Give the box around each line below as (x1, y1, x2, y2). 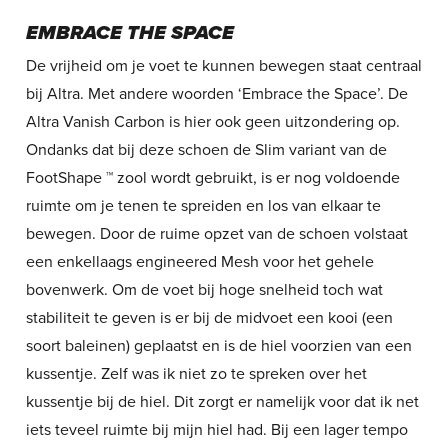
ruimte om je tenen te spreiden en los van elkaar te (25, 195, 381, 216)
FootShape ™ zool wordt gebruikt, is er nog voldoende (25, 167, 400, 188)
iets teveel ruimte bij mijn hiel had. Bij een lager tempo (25, 419, 408, 440)
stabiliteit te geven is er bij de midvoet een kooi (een (25, 307, 393, 328)
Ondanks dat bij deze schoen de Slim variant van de (25, 139, 387, 160)
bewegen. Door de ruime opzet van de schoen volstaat (25, 223, 408, 244)
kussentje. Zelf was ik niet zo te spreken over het (25, 363, 367, 384)
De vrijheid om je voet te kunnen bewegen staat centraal (25, 55, 422, 76)
